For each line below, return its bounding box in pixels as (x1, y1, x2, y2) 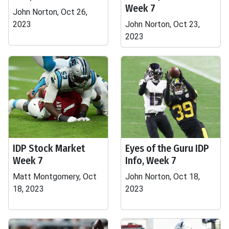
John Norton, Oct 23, (125, 19, 200, 29)
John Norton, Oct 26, (13, 7, 87, 17)
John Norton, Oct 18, (125, 172, 200, 181)
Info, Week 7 (125, 154, 176, 167)
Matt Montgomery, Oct (13, 172, 97, 181)
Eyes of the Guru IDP (125, 142, 209, 154)
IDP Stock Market (13, 142, 85, 154)
